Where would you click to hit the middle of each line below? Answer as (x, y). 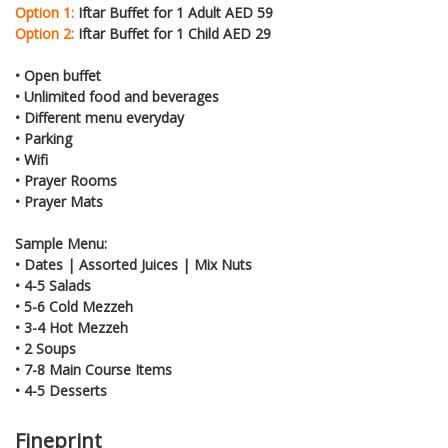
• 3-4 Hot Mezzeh (71, 327)
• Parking (43, 138)
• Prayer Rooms (66, 180)
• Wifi (31, 159)
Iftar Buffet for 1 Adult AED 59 (173, 12)
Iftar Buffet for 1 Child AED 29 (172, 33)
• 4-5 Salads (53, 285)
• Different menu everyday (99, 117)
